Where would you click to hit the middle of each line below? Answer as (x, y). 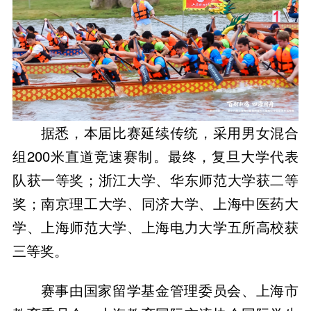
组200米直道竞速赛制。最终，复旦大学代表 (155, 156)
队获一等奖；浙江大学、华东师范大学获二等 (155, 180)
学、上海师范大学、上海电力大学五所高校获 (155, 227)
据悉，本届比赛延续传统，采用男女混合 (170, 133)
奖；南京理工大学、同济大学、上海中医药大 (155, 203)
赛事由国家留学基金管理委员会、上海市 (170, 290)
